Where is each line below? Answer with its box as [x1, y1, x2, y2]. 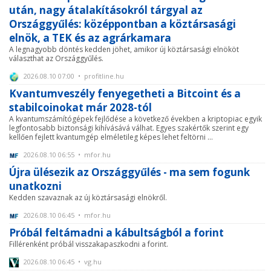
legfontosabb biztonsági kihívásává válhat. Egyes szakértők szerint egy [9, 123, 249, 134]
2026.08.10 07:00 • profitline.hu [22, 71, 124, 81]
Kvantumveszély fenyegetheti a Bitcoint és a [9, 87, 241, 101]
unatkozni [9, 179, 62, 194]
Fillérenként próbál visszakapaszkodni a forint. [9, 239, 168, 250]
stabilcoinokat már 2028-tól [9, 100, 152, 115]
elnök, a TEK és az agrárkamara [9, 31, 171, 45]
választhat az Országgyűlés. [9, 53, 103, 64]
